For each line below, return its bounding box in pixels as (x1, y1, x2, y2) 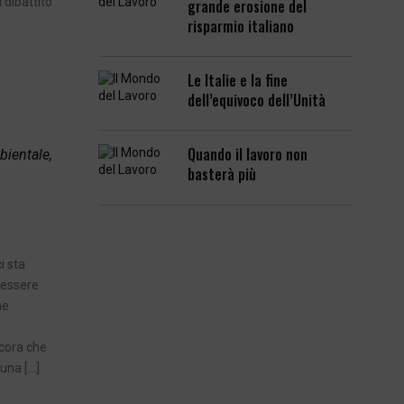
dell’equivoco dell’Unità (188, 89, 326, 112)
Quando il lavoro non (188, 143, 308, 166)
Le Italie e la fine (188, 69, 289, 92)
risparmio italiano (188, 15, 295, 37)
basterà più (188, 163, 257, 186)
